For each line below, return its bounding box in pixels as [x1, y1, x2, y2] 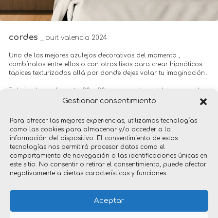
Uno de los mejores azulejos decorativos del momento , [9, 52, 180, 59]
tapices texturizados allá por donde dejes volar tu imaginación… [9, 70, 209, 77]
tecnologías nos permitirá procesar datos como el [10, 144, 165, 150]
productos [23, 179, 57, 186]
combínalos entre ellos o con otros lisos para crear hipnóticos [9, 61, 202, 68]
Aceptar [94, 196, 124, 205]
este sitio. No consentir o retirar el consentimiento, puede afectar [10, 161, 206, 168]
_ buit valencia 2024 [40, 34, 107, 42]
